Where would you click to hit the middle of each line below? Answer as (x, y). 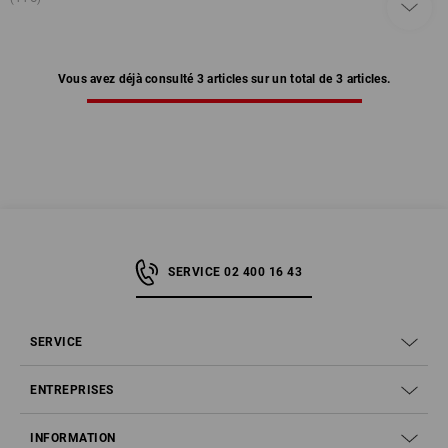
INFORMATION (73, 438)
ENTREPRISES (72, 390)
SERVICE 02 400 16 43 (235, 272)
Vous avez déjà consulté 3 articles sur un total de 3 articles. (224, 79)
